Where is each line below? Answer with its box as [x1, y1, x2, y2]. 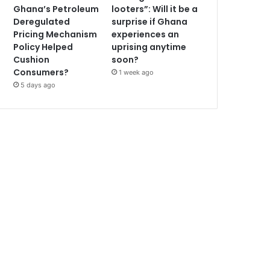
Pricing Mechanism [13, 28, 98, 41]
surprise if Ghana [111, 16, 188, 28]
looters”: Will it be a [111, 3, 198, 16]
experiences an [111, 28, 180, 41]
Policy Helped [13, 41, 74, 54]
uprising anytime [111, 41, 187, 54]
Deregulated [13, 16, 71, 28]
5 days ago [20, 81, 56, 90]
